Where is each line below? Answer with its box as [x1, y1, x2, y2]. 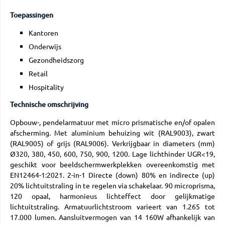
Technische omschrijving [10, 99, 88, 109]
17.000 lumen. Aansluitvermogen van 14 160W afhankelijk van [10, 212, 215, 222]
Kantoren [29, 28, 58, 38]
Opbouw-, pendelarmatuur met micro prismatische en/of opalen [10, 118, 215, 127]
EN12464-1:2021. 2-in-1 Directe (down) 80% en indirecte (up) [10, 170, 215, 180]
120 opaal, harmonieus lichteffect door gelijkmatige [10, 191, 215, 201]
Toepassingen [10, 10, 53, 20]
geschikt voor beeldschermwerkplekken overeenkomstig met [10, 160, 215, 169]
